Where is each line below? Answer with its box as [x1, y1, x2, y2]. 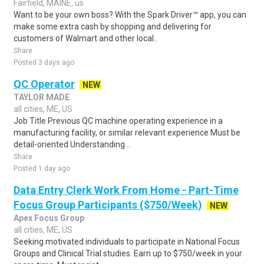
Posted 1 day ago [14, 164, 70, 173]
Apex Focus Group [14, 213, 84, 223]
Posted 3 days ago [14, 58, 74, 67]
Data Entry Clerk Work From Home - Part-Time [14, 184, 239, 196]
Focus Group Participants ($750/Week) [14, 199, 202, 211]
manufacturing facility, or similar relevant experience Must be [14, 128, 240, 137]
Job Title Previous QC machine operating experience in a [14, 116, 223, 126]
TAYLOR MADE [14, 93, 70, 102]
